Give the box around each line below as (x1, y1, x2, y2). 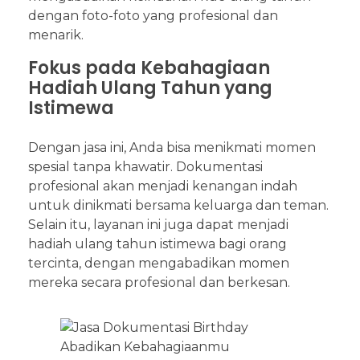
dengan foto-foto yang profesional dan (28, 8, 278, 24)
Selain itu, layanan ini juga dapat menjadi (28, 216, 288, 232)
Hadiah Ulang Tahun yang (28, 76, 272, 101)
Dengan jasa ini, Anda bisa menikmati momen (28, 139, 316, 155)
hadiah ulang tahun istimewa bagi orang (28, 235, 287, 252)
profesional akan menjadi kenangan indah (28, 178, 297, 194)
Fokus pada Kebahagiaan (28, 55, 270, 81)
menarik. (28, 27, 84, 43)
